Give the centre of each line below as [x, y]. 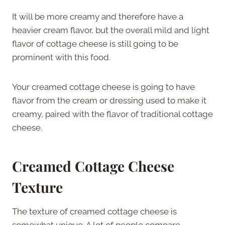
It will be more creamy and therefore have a [98, 16]
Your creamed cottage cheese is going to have [103, 87]
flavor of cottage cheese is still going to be [95, 43]
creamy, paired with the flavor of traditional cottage [113, 114]
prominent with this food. [62, 57]
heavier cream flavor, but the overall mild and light [111, 30]
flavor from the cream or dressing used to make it [109, 100]
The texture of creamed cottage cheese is [94, 211]
